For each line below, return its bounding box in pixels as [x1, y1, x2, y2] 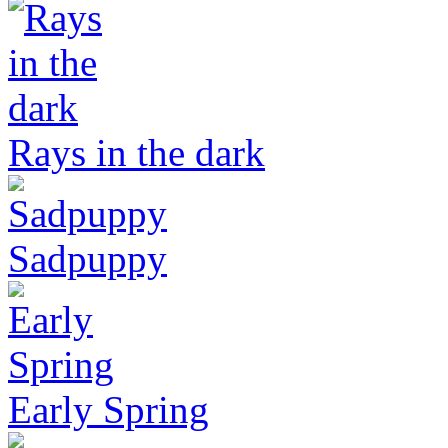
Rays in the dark [8, 130, 265, 174]
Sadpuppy [8, 236, 167, 280]
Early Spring [8, 387, 209, 431]
